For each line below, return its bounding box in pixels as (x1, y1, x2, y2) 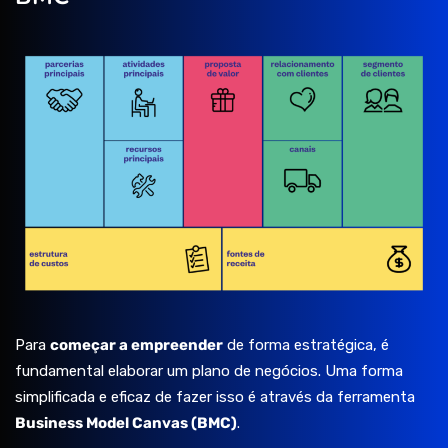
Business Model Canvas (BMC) (15, 414, 237, 433)
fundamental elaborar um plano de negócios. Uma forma (15, 362, 403, 381)
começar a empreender (50, 336, 223, 355)
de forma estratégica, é (223, 336, 389, 355)
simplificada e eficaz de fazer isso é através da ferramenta (15, 388, 415, 407)
